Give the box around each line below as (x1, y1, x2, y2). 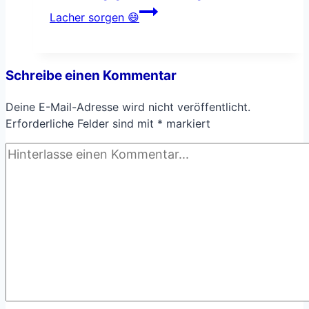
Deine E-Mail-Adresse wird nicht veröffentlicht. (6, 99, 250, 114)
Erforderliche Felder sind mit (6, 116, 157, 130)
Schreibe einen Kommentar (6, 67, 177, 83)
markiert (163, 116, 210, 130)
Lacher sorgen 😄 (50, 10, 139, 24)
